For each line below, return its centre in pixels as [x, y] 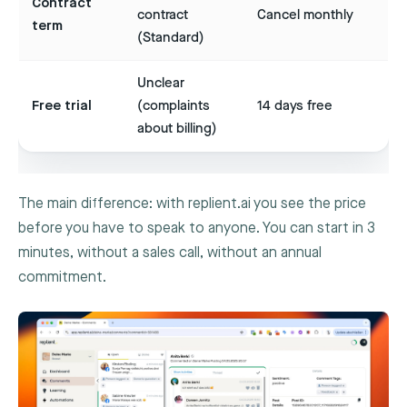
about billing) [177, 129]
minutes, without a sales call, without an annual [170, 253]
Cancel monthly [305, 15]
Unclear [161, 84]
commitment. [62, 278]
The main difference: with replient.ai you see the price [192, 204]
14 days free [295, 106]
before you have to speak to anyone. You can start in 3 [197, 229]
